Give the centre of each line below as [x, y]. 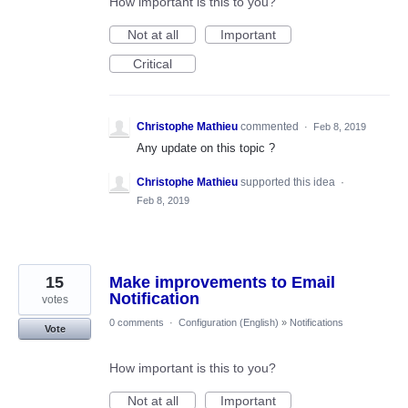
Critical [153, 64]
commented [271, 127]
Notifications [316, 323]
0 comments [137, 323]
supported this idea [289, 183]
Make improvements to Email [222, 283]
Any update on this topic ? [206, 148]
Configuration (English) [229, 323]
